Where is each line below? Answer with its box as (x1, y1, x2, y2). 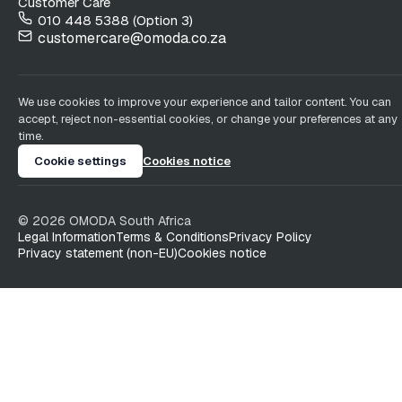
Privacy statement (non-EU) (18, 244, 178, 261)
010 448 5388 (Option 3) (38, 11, 193, 29)
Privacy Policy (229, 228, 312, 245)
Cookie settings (34, 153, 127, 169)
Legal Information (18, 228, 116, 245)
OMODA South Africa (66, 212, 191, 229)
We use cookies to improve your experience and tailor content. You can (18, 93, 391, 109)
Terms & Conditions (116, 228, 229, 245)
